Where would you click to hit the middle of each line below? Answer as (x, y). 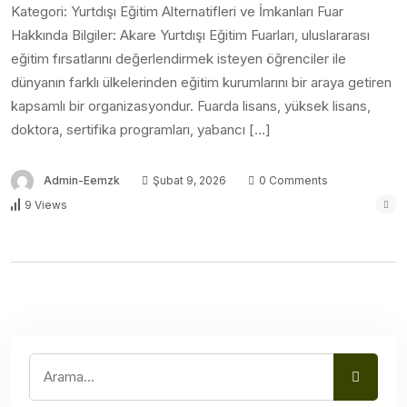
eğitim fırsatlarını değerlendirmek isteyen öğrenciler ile (179, 59)
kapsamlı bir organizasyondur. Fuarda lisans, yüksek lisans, (191, 106)
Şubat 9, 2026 (188, 181)
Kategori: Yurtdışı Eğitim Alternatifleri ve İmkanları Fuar (177, 11)
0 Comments (292, 181)
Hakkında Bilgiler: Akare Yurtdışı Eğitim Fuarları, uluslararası (190, 35)
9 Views (46, 204)
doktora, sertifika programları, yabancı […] (141, 129)
